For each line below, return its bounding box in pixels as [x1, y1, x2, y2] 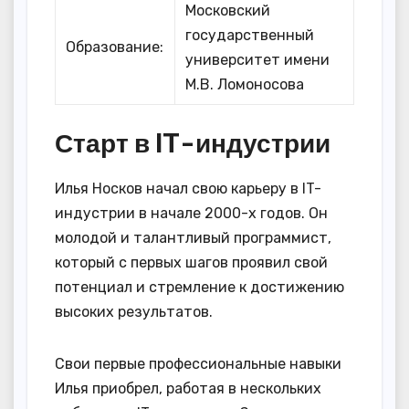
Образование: [66, 37, 164, 56]
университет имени [185, 50, 330, 68]
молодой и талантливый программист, [55, 228, 331, 246]
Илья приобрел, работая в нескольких [55, 379, 321, 397]
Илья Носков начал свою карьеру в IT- [55, 179, 321, 197]
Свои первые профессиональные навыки [55, 354, 341, 372]
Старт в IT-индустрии [55, 126, 330, 159]
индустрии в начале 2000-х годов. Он [55, 204, 328, 222]
